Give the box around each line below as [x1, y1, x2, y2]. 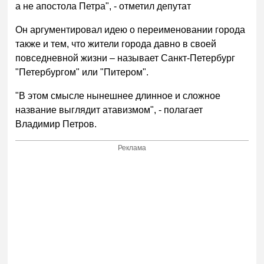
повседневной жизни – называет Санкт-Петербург [15, 52, 236, 63]
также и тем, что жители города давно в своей [15, 38, 217, 49]
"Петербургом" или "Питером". [15, 67, 149, 77]
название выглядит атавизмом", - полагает [15, 104, 203, 115]
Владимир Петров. [15, 118, 97, 129]
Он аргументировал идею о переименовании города [15, 24, 246, 35]
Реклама [118, 144, 147, 153]
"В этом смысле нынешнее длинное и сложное [15, 90, 221, 101]
